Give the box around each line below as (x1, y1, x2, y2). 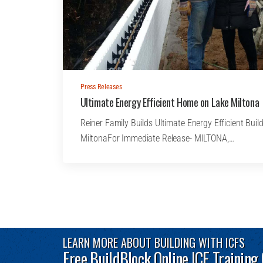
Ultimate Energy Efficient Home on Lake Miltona (80, 94, 259, 110)
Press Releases (80, 82, 122, 91)
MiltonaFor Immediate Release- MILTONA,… (80, 132, 234, 144)
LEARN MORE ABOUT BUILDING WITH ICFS (62, 233, 245, 251)
